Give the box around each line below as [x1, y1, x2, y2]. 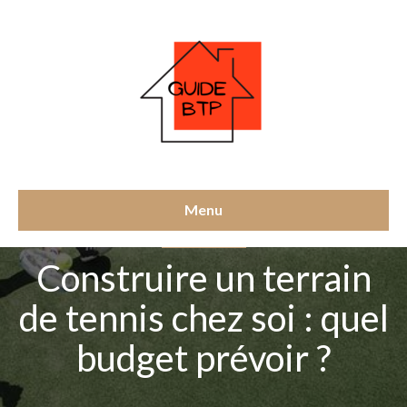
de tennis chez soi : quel [18, 296, 389, 340]
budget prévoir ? [76, 336, 331, 380]
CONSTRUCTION [161, 233, 246, 247]
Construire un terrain [35, 256, 372, 300]
